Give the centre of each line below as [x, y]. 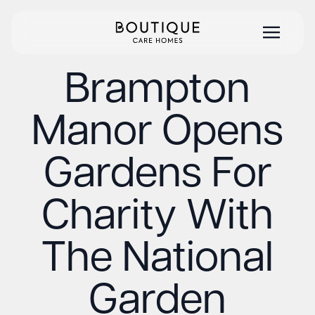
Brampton [157, 91]
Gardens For [157, 176]
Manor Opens [157, 134]
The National [157, 260]
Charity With [157, 218]
